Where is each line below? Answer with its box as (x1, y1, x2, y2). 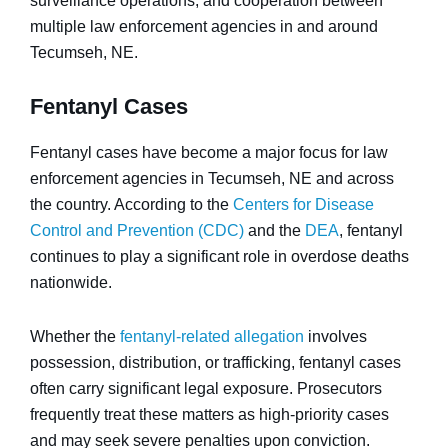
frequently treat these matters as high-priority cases (30, 406, 389, 423)
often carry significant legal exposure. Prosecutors (30, 380, 382, 397)
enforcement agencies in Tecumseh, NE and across (30, 170, 394, 187)
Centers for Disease (233, 196, 374, 213)
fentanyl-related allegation (120, 328, 304, 345)
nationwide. (30, 274, 112, 291)
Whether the (30, 328, 120, 345)
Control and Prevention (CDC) (30, 222, 244, 239)
